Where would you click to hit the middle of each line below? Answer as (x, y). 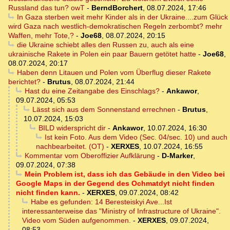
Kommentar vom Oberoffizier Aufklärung (90, 156)
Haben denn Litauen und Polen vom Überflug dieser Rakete (114, 73)
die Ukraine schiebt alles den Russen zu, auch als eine (105, 45)
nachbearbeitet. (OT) (70, 147)
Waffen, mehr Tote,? (41, 36)
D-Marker (177, 156)
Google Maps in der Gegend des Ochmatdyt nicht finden (115, 184)
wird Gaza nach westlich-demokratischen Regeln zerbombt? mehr (115, 26)
